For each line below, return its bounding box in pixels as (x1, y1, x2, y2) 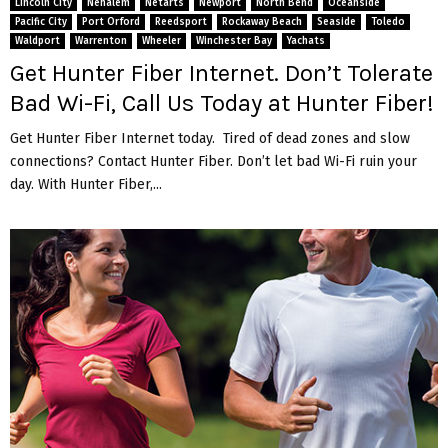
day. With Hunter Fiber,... (10, 176, 162, 194)
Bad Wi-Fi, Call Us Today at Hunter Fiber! (10, 89, 434, 118)
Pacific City (15, 16, 67, 29)
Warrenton (75, 35, 127, 48)
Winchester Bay (196, 35, 272, 48)
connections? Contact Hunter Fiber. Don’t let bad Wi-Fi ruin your (10, 153, 417, 171)
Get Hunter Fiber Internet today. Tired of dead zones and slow (10, 130, 410, 148)
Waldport (15, 35, 60, 48)
